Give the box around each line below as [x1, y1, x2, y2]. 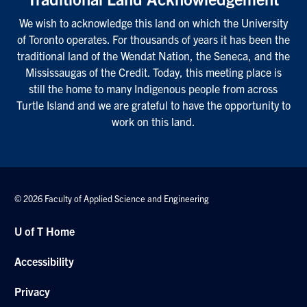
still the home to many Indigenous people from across [29, 82, 278, 96]
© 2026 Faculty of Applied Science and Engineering [14, 193, 210, 205]
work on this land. [111, 114, 195, 129]
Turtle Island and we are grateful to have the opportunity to [16, 98, 291, 112]
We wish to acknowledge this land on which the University [19, 16, 288, 30]
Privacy [14, 284, 51, 299]
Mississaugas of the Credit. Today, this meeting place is [25, 65, 282, 79]
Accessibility [14, 254, 75, 269]
